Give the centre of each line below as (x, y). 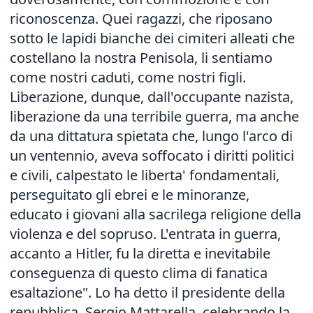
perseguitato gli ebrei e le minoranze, (130, 195)
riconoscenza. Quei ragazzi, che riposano (141, 19)
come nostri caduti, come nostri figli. (128, 77)
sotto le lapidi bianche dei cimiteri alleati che (152, 38)
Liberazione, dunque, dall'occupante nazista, (152, 97)
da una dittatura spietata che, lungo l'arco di (151, 136)
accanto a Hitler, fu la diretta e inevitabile (140, 253)
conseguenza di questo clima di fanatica (139, 273)
